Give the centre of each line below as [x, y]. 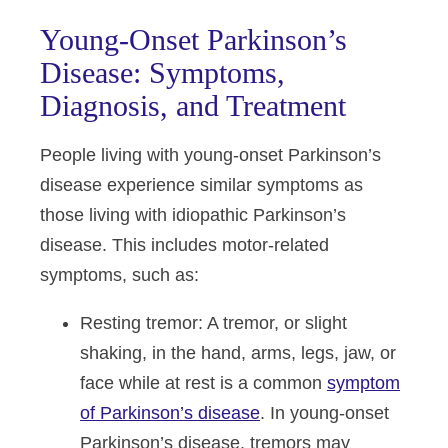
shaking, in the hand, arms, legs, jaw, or [238, 353]
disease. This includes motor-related [184, 245]
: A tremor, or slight [272, 323]
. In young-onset [324, 413]
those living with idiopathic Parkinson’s [193, 215]
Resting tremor [139, 323]
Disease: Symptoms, [162, 72]
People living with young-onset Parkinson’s [210, 155]
